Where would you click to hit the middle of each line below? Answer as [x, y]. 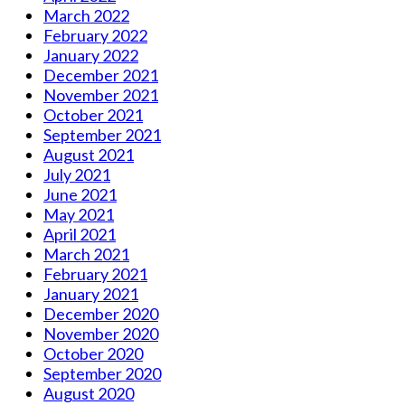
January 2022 [91, 55]
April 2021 [80, 234]
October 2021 [93, 114]
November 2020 [101, 333]
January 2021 [91, 293]
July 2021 [77, 174]
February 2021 [95, 273]
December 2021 [101, 75]
